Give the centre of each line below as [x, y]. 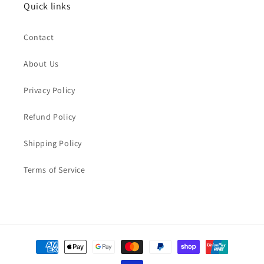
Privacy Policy [49, 90]
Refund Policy [50, 117]
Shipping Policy [53, 143]
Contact [39, 37]
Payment [37, 242]
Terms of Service [55, 170]
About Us [41, 64]
